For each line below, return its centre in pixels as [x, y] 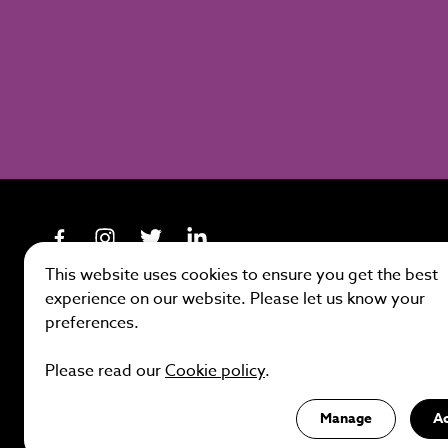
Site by [69, 346]
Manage [345, 419]
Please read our [105, 370]
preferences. [92, 322]
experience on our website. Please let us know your [235, 298]
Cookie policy [215, 370]
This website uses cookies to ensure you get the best [241, 274]
